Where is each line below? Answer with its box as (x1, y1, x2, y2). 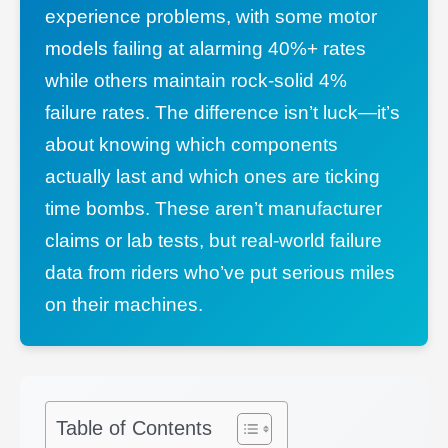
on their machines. (45, 293, 203, 315)
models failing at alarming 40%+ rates (45, 37, 366, 59)
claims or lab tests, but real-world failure (45, 229, 382, 251)
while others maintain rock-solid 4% (45, 69, 347, 91)
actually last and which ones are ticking (45, 165, 380, 187)
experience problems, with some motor (45, 5, 377, 27)
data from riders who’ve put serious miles (45, 261, 395, 283)
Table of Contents (56, 416, 212, 439)
